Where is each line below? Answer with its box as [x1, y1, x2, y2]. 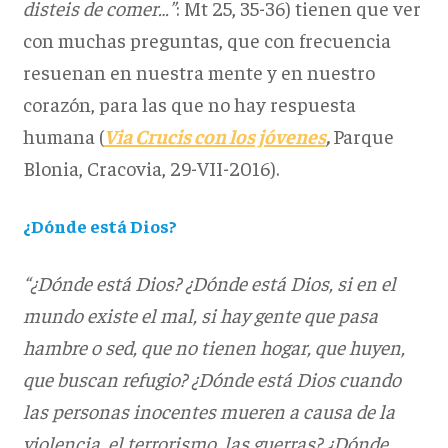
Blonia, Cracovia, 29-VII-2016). [22, 155, 279, 181]
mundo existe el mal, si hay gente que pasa [22, 302, 378, 328]
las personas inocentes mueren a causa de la [22, 398, 395, 424]
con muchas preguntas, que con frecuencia [22, 27, 391, 53]
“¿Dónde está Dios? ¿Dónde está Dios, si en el [22, 270, 396, 296]
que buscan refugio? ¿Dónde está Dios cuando [22, 366, 401, 392]
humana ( [22, 123, 104, 149]
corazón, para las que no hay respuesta [22, 91, 356, 117]
